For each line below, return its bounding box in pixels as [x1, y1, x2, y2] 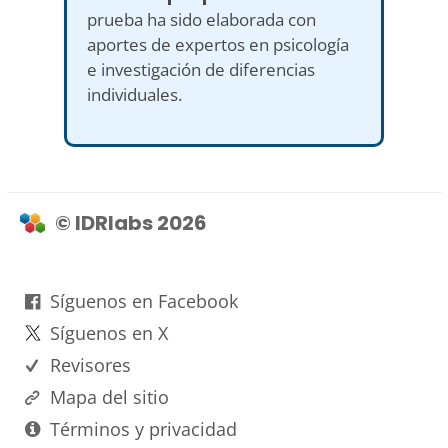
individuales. [87, 82, 182, 106]
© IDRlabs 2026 [54, 208, 207, 237]
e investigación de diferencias [87, 57, 315, 81]
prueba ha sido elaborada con [87, 7, 316, 31]
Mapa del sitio [49, 384, 169, 409]
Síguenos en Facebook [49, 288, 238, 313]
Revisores [49, 352, 131, 377]
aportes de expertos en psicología [87, 32, 349, 56]
